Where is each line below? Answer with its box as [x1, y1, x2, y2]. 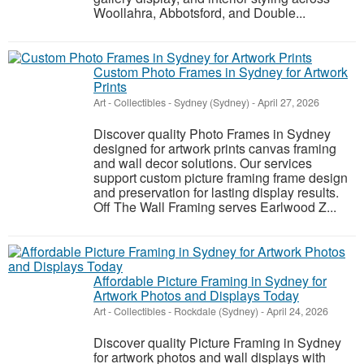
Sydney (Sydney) [174, 95, 249, 110]
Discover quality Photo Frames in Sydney [93, 124, 331, 143]
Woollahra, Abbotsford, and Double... [93, 3, 305, 22]
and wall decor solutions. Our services [93, 154, 312, 172]
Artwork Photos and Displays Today [93, 286, 299, 305]
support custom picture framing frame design [93, 168, 348, 187]
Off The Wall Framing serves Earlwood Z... [93, 197, 336, 216]
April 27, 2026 [255, 95, 319, 110]
